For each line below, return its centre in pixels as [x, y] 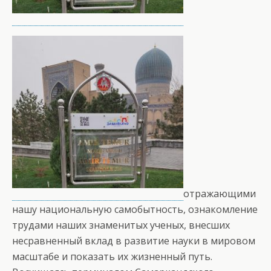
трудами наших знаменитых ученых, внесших [121, 225]
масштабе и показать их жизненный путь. [112, 256]
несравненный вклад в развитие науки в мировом [134, 240]
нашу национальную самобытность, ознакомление [135, 209]
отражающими [220, 193]
